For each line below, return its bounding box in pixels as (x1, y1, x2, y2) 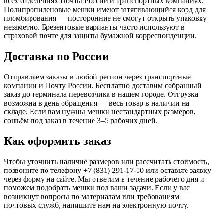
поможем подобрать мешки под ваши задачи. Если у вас (4, 183, 190, 192)
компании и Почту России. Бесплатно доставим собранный (4, 81, 201, 90)
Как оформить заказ (4, 134, 111, 147)
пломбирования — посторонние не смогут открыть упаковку (4, 14, 207, 23)
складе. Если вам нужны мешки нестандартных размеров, (4, 107, 196, 116)
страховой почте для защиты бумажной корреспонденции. (4, 31, 197, 40)
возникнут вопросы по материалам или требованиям (4, 192, 179, 201)
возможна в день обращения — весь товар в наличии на (4, 98, 189, 107)
